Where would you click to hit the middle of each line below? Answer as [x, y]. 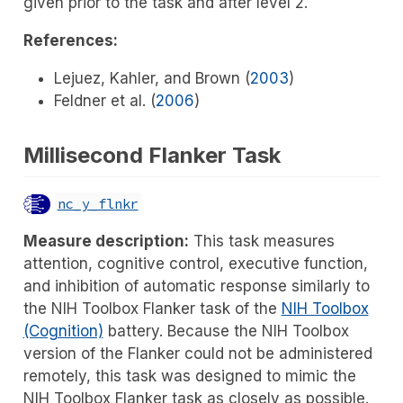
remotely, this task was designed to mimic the [189, 376]
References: [70, 41]
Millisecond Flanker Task [152, 156]
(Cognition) [63, 331]
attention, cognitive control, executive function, [195, 263]
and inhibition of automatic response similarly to [196, 286]
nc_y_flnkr [98, 203]
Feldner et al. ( [104, 101]
